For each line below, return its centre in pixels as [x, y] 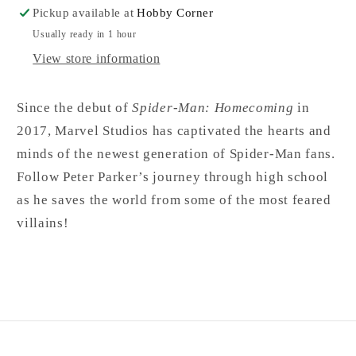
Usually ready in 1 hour [85, 35]
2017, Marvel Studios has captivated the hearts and [174, 130]
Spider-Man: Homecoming [213, 107]
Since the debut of [75, 107]
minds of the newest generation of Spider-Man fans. [176, 153]
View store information [97, 58]
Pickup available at [85, 13]
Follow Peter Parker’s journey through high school [173, 176]
